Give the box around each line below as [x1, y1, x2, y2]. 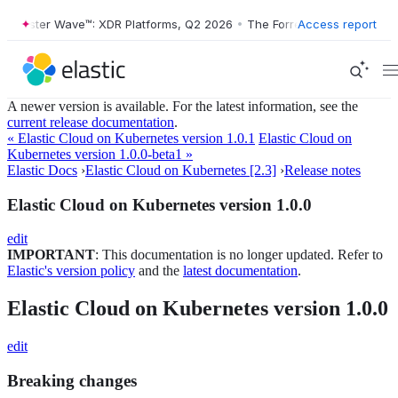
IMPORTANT [7, 247, 95, 263]
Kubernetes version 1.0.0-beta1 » [7, 147, 193, 162]
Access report [298, 16, 377, 31]
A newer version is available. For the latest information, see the [7, 99, 358, 114]
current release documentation [7, 115, 174, 130]
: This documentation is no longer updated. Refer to [95, 247, 383, 263]
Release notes [284, 163, 361, 178]
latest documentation [183, 263, 298, 279]
